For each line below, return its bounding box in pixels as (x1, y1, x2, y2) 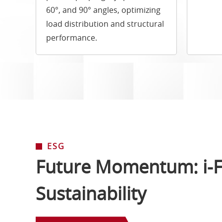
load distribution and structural (46, 18, 164, 30)
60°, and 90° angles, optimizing (46, 4, 161, 16)
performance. (46, 32, 97, 44)
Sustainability (36, 181, 146, 206)
